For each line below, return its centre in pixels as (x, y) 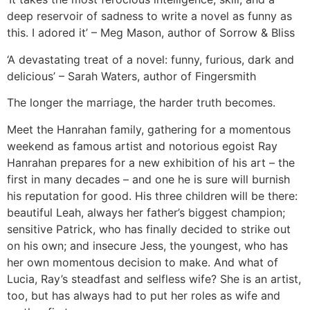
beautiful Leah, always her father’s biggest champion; (146, 212)
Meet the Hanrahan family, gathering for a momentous (149, 129)
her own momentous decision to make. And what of (143, 262)
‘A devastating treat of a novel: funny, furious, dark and (151, 59)
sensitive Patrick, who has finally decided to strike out (149, 229)
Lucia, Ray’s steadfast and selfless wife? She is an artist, (154, 279)
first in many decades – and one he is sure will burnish (148, 179)
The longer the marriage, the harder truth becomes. (141, 103)
